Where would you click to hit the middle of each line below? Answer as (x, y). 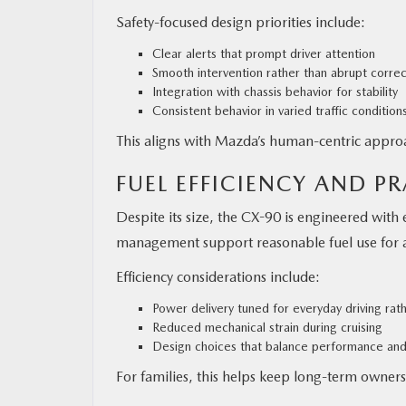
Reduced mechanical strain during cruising (267, 327)
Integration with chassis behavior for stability (275, 91)
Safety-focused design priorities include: (241, 22)
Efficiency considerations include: (218, 276)
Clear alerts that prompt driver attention (264, 53)
